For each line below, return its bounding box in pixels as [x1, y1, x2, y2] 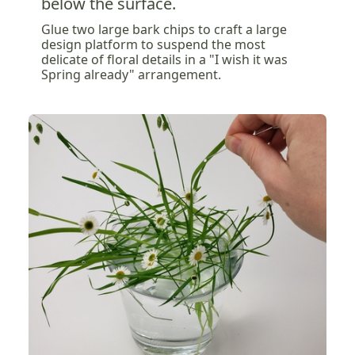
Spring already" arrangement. [41, 66, 221, 84]
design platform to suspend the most [41, 36, 265, 54]
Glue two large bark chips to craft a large [41, 21, 287, 39]
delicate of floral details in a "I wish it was [41, 51, 288, 69]
